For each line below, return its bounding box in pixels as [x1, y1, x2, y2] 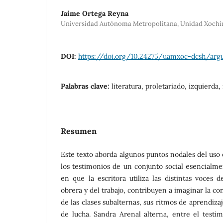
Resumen [61, 125, 97, 136]
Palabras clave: [61, 81, 111, 91]
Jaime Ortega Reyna [61, 8, 128, 18]
